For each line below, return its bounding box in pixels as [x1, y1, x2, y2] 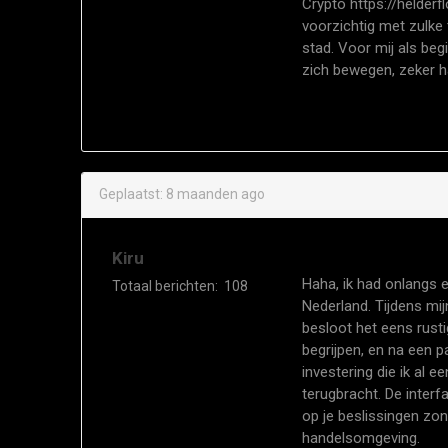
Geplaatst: [98, 186, 163, 202]
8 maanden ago [165, 186, 265, 202]
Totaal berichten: [111, 277, 218, 294]
